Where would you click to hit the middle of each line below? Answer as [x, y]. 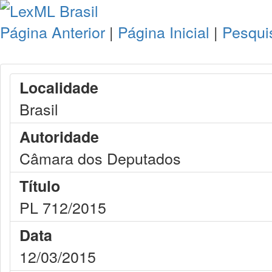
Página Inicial [164, 32]
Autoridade [59, 137]
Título [40, 186]
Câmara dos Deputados [100, 158]
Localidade [59, 87]
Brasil [39, 109]
